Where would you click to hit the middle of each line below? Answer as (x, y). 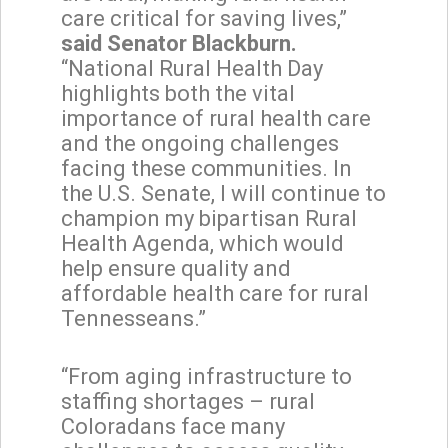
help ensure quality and (176, 268)
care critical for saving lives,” (204, 18)
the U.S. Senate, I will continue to (223, 193)
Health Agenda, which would (202, 243)
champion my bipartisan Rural (209, 218)
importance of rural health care (216, 118)
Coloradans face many (173, 426)
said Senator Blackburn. (179, 43)
